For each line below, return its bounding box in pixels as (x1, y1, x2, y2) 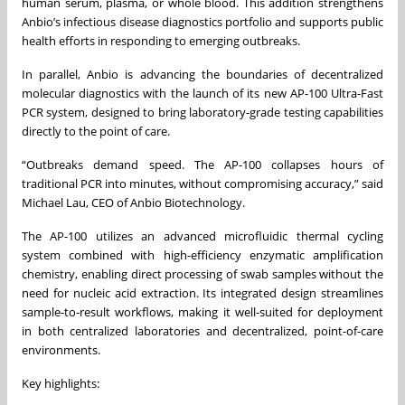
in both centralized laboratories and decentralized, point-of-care (22, 322, 383, 339)
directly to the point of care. (22, 122, 170, 139)
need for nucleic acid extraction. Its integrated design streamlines (22, 284, 383, 301)
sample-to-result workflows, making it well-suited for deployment (22, 303, 383, 320)
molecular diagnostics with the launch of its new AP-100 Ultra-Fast (22, 84, 383, 101)
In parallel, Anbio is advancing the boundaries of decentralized (22, 65, 383, 82)
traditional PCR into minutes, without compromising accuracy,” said (22, 174, 383, 192)
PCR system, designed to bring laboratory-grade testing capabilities (22, 103, 383, 120)
